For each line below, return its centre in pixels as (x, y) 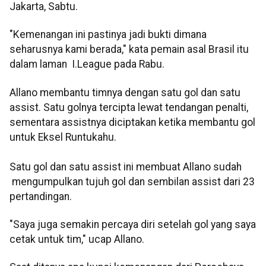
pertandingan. (41, 196)
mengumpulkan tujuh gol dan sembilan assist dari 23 (132, 181)
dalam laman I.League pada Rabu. (87, 64)
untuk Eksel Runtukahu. (63, 137)
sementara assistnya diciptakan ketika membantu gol (132, 122)
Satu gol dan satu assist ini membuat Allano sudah (126, 167)
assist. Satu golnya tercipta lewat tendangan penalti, (129, 107)
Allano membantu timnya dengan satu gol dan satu (125, 92)
